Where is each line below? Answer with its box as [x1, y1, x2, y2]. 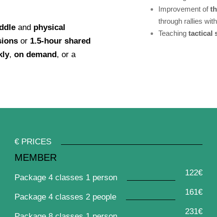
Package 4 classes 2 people [14, 192, 116, 201]
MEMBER [14, 152, 57, 163]
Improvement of [158, 5, 210, 13]
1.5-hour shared [30, 36, 91, 46]
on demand [14, 50, 57, 59]
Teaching [158, 29, 188, 37]
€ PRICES [14, 137, 51, 146]
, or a [57, 50, 76, 59]
